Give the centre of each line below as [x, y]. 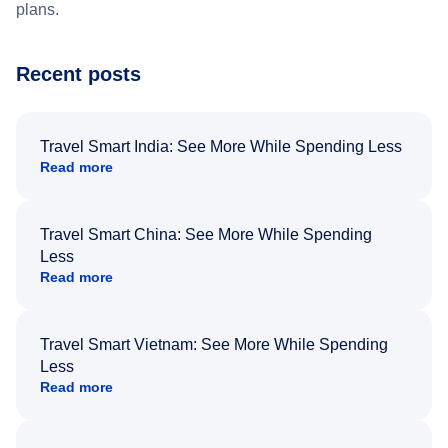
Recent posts [78, 73]
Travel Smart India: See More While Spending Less [221, 146]
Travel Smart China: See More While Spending [206, 234]
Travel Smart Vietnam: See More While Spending [214, 344]
